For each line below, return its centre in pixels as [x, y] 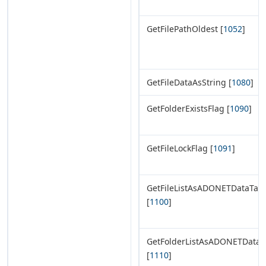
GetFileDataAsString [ [189, 82]
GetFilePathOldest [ [185, 28]
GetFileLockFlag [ [180, 148]
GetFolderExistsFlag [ [188, 108]
